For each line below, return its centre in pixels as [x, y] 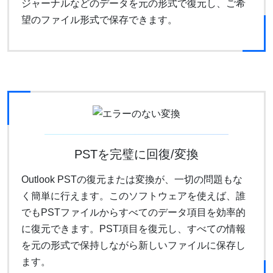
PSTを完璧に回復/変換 [136, 154]
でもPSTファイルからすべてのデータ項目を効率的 [133, 213]
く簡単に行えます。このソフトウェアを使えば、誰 [133, 196]
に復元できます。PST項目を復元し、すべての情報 [133, 229]
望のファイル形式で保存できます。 [99, 20]
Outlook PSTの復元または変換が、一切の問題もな [132, 180]
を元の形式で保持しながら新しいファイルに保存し [133, 246]
